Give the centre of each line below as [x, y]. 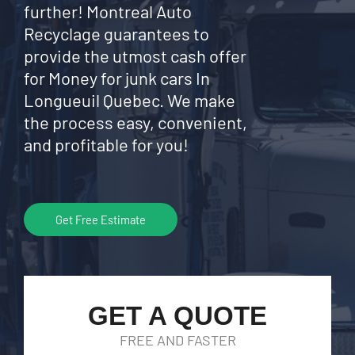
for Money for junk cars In [117, 78]
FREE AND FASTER [177, 340]
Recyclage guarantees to [116, 33]
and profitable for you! [106, 144]
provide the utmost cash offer [135, 55]
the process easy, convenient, [136, 122]
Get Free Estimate [101, 219]
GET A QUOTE [177, 316]
